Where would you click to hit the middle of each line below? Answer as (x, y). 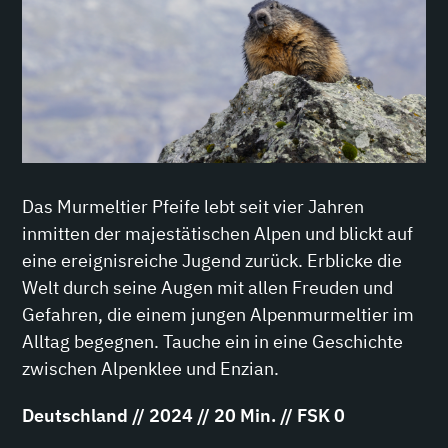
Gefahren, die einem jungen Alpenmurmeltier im (218, 315)
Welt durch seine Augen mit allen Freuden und (208, 288)
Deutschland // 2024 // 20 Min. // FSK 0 (186, 416)
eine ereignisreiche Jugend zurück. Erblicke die (212, 261)
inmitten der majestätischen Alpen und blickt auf (218, 234)
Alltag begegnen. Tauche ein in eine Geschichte (213, 342)
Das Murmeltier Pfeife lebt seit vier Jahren (193, 207)
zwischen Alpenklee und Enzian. (153, 369)
